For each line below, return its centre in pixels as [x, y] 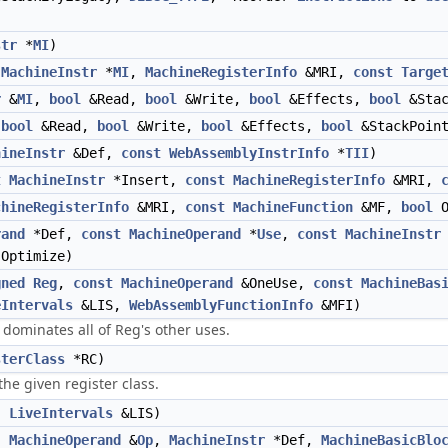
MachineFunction [293, 207]
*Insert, [145, 180]
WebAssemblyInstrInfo [249, 153]
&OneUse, [273, 283]
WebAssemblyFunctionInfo [221, 305]
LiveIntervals [61, 413]
